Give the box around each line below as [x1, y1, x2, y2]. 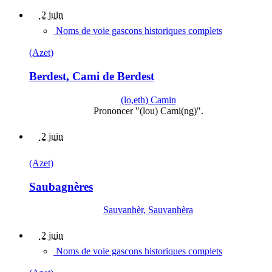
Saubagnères [29, 180, 93, 193]
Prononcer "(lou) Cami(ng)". [93, 105, 203, 116]
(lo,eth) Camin [120, 94, 176, 105]
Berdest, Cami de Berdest [29, 70, 154, 83]
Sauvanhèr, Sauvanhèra [103, 205, 193, 216]
